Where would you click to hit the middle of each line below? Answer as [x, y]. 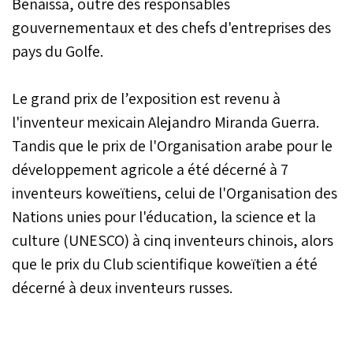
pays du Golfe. [58, 51]
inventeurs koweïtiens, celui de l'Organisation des [175, 193]
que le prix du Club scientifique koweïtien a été [165, 264]
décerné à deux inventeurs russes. [122, 287]
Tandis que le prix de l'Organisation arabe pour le [172, 145]
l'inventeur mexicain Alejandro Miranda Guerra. [165, 122]
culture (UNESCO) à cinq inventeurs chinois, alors [173, 240]
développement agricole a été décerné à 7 [150, 169]
